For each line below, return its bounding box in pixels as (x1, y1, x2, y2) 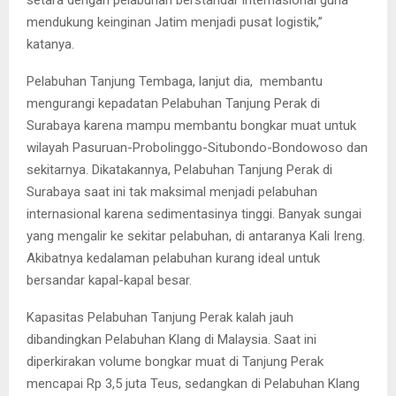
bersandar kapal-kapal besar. (27, 271, 192, 288)
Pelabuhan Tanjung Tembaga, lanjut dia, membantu (27, 72, 323, 89)
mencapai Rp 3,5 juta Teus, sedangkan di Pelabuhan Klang (27, 375, 360, 392)
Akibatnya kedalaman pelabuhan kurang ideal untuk (27, 249, 320, 266)
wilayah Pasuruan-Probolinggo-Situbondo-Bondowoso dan (27, 139, 368, 156)
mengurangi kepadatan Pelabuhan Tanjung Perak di (27, 95, 320, 111)
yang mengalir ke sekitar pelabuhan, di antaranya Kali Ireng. (27, 227, 365, 244)
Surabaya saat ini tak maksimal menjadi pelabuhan (27, 183, 317, 200)
